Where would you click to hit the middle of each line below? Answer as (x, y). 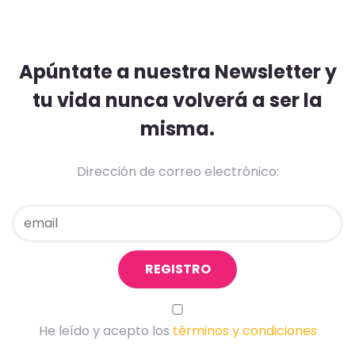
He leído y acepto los (105, 330)
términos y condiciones (244, 330)
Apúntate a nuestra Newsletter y (177, 71)
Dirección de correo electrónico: (177, 171)
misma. (177, 128)
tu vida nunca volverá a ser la (177, 100)
